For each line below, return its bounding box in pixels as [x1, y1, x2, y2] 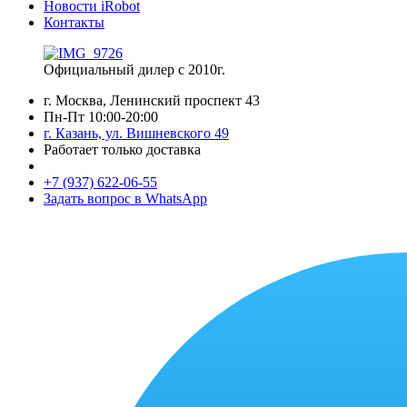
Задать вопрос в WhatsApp [44, 191, 207, 206]
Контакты [44, 15, 104, 30]
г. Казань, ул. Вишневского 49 [44, 125, 229, 141]
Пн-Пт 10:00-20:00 [44, 109, 158, 124]
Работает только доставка [44, 142, 201, 157]
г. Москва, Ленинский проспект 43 [44, 93, 260, 108]
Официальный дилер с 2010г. [44, 62, 225, 77]
